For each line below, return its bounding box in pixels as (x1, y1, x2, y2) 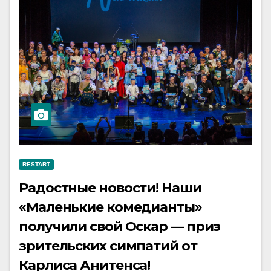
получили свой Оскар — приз (19, 218, 221, 235)
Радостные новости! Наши (19, 180, 201, 196)
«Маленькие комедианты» (19, 199, 202, 215)
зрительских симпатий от (19, 238, 197, 254)
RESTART (22, 161, 50, 168)
